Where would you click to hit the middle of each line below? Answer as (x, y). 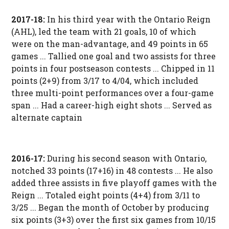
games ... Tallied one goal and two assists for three (113, 56)
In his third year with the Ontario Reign (129, 19)
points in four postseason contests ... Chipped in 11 (113, 68)
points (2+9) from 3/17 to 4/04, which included (105, 81)
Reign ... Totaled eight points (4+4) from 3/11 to (105, 195)
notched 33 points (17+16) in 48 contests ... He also (112, 171)
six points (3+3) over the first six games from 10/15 (113, 220)
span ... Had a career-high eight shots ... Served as (111, 105)
